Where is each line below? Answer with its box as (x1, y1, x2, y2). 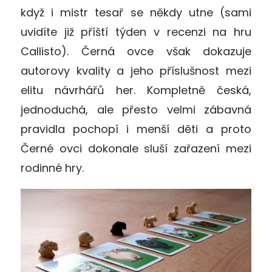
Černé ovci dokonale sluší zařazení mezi (21, 140, 251, 156)
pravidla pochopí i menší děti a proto (21, 121, 251, 137)
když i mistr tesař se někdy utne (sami (21, 4, 251, 20)
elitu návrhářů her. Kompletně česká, (21, 82, 251, 98)
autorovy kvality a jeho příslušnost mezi (21, 63, 251, 78)
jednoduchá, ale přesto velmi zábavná (21, 101, 251, 117)
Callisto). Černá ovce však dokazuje (21, 43, 251, 59)
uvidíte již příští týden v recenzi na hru (21, 24, 251, 39)
